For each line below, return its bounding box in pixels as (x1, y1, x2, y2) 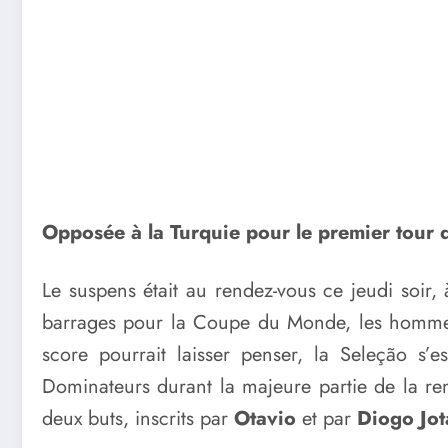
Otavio (234, 403, 296, 433)
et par (296, 403, 351, 433)
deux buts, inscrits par (42, 403, 234, 433)
